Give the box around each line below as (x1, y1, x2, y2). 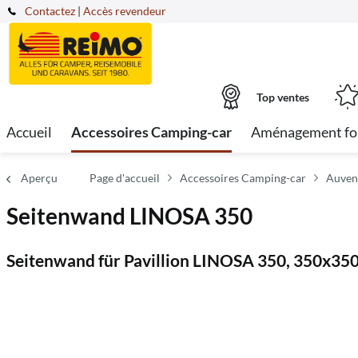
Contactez (25, 4, 75, 18)
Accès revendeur (83, 4, 166, 18)
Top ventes (257, 89, 309, 104)
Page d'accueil (89, 171, 160, 185)
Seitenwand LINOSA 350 (6, 202, 253, 229)
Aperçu (21, 171, 58, 185)
